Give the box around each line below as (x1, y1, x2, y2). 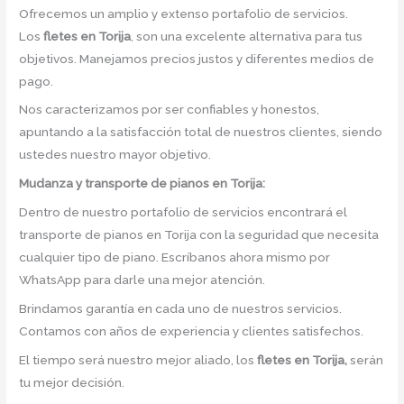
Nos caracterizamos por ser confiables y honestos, (19, 102, 320, 117)
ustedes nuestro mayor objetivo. (19, 147, 212, 162)
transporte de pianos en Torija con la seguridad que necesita (19, 227, 380, 243)
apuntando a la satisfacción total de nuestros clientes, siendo (19, 124, 383, 140)
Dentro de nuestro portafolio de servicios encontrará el (19, 205, 348, 220)
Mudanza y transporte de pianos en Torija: (19, 176, 266, 191)
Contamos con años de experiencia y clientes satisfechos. (19, 323, 364, 338)
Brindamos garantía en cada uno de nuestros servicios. (19, 300, 343, 316)
